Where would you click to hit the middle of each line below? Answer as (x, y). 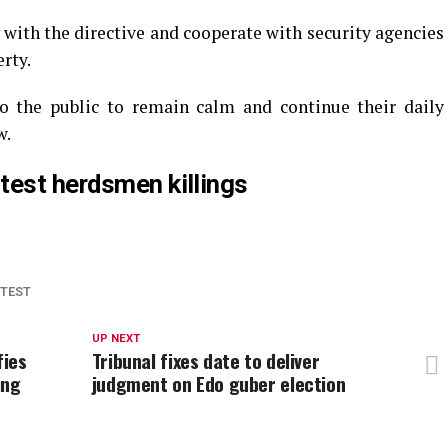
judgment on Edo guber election (218, 384)
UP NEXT (115, 339)
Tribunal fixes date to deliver (205, 361)
